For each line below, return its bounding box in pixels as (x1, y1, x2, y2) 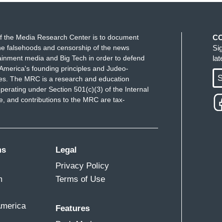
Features (55, 203, 90, 213)
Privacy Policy (55, 161, 110, 170)
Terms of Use (55, 174, 106, 184)
